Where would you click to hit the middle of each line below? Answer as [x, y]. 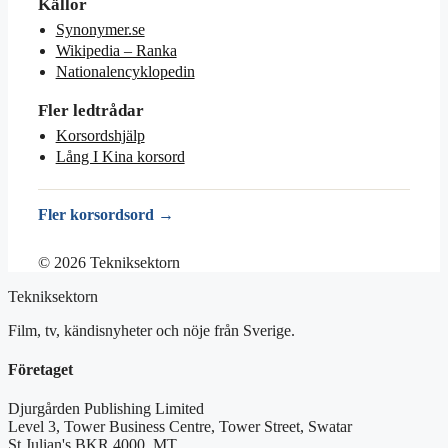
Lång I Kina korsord [120, 157]
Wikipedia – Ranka [116, 51]
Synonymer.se [100, 30]
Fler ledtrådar [91, 110]
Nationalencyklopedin [125, 72]
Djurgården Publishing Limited [106, 409]
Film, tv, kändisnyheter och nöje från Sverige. [151, 330]
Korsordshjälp [100, 136]
